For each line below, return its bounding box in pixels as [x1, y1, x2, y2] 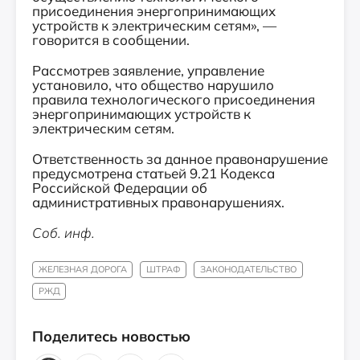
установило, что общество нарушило [32, 76, 274, 93]
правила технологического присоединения [32, 91, 315, 108]
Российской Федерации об [32, 179, 207, 196]
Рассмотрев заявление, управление [32, 62, 264, 79]
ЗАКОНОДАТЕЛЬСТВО [199, 264, 297, 275]
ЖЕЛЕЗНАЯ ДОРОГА [38, 264, 127, 275]
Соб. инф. [32, 224, 95, 241]
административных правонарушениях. [32, 194, 284, 211]
